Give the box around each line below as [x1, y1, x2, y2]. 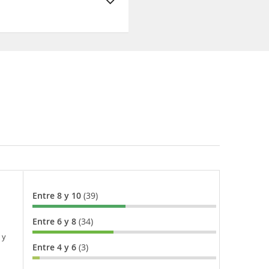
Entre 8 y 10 [32, 190, 83, 202]
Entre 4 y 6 [32, 241, 79, 253]
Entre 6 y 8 [32, 216, 79, 228]
